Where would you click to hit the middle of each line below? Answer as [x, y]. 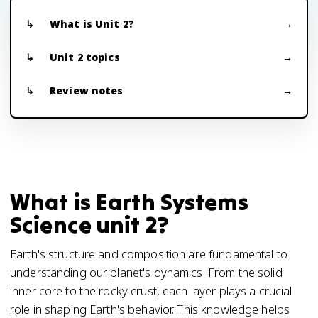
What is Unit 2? [92, 24]
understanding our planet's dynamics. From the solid [146, 272]
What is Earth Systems [129, 202]
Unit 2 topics [85, 57]
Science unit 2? [89, 225]
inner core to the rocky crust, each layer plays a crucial [151, 291]
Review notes [87, 91]
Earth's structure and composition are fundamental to [149, 254]
